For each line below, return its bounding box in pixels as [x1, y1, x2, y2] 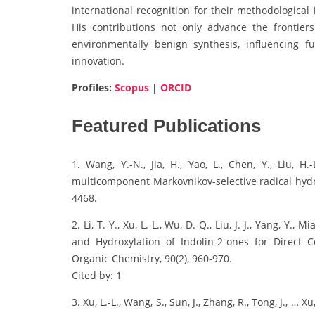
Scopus [115, 81, 149, 95]
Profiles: [72, 81, 115, 95]
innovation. [72, 54, 124, 68]
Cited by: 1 [72, 269, 122, 283]
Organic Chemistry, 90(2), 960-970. [72, 252, 232, 266]
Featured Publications [72, 115, 266, 137]
